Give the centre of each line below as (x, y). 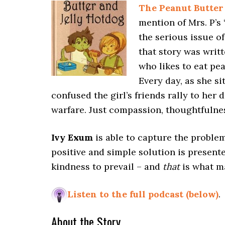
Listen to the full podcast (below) (143, 194)
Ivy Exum (72, 137)
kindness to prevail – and (107, 166)
